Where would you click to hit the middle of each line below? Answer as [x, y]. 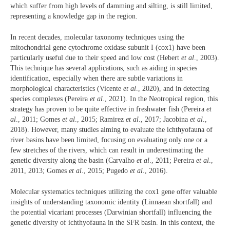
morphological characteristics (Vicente [67, 89]
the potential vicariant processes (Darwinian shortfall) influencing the [111, 212]
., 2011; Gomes [39, 119]
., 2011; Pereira [173, 160]
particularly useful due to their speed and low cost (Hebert [96, 58]
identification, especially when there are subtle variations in [97, 78]
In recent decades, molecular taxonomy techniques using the [97, 37]
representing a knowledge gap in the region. [74, 16]
